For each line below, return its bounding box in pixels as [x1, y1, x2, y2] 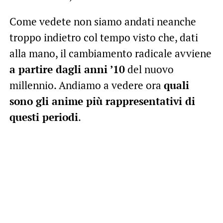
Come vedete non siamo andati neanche [9, 14, 196, 29]
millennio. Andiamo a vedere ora [9, 78, 164, 93]
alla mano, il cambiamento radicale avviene [9, 46, 212, 61]
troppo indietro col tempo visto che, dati [9, 30, 198, 45]
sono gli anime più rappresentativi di [9, 94, 195, 109]
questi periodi [9, 110, 78, 124]
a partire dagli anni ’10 [9, 62, 125, 77]
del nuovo [124, 62, 174, 77]
